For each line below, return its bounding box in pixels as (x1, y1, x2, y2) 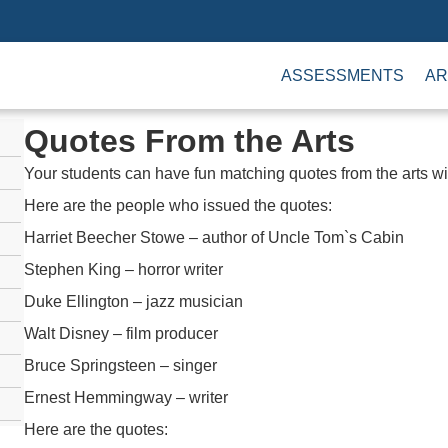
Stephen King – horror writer (24, 261, 224, 278)
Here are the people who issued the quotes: (24, 197, 333, 214)
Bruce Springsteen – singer (24, 357, 218, 374)
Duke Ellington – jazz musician (24, 293, 244, 310)
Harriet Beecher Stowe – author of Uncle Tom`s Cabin (24, 229, 405, 246)
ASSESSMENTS (281, 66, 404, 84)
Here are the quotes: (24, 421, 169, 438)
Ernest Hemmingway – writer (24, 389, 229, 406)
